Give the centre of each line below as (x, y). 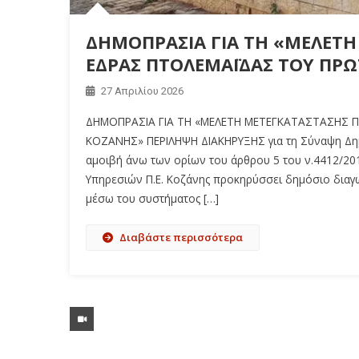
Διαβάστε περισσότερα (181, 238)
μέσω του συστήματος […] (152, 199)
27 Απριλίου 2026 (142, 91)
